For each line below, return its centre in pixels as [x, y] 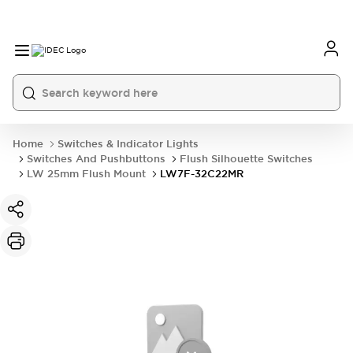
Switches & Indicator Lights [128, 144]
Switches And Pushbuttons [96, 159]
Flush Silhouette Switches [246, 159]
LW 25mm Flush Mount [86, 174]
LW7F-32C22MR [202, 174]
